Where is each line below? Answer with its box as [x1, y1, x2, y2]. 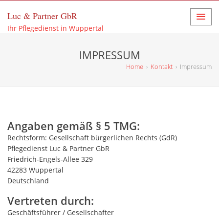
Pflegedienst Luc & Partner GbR [7, 144, 109, 153]
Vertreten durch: [7, 193, 94, 208]
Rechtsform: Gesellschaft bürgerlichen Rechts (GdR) [7, 133, 177, 142]
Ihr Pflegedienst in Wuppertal [7, 23, 104, 33]
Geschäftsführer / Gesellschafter [7, 208, 114, 217]
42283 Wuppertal [7, 165, 64, 175]
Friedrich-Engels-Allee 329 [7, 154, 93, 164]
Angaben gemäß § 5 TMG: [7, 118, 140, 133]
